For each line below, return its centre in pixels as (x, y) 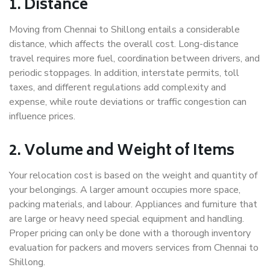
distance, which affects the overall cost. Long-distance (124, 44)
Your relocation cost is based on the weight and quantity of (133, 176)
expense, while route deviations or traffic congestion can (128, 102)
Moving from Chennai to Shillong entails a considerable (124, 30)
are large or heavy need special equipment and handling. (127, 219)
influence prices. (42, 117)
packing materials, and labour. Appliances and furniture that (133, 205)
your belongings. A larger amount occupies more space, (125, 190)
